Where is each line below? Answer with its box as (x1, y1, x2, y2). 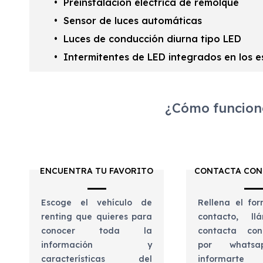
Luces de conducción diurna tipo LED (63, 33, 241, 45)
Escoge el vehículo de (41, 197, 153, 208)
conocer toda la (41, 225, 153, 237)
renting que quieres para (41, 211, 153, 222)
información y (41, 240, 153, 251)
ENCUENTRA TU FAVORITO (40, 166, 154, 177)
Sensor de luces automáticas (63, 15, 202, 27)
